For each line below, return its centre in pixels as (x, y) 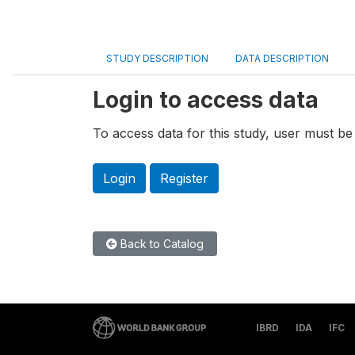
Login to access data (206, 100)
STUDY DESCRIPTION (157, 58)
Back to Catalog (160, 244)
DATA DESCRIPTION (282, 58)
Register (184, 179)
